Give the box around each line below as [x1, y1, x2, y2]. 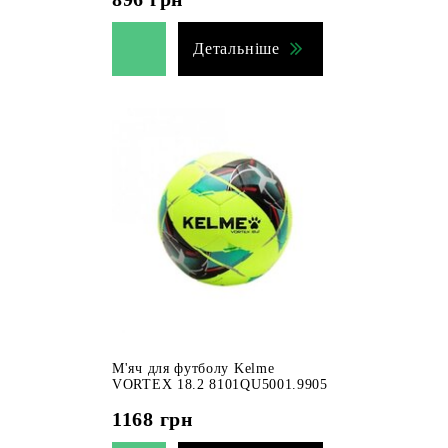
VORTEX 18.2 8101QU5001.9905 [112, 377, 328, 392]
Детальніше [193, 40, 280, 57]
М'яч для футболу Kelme [112, 361, 275, 376]
